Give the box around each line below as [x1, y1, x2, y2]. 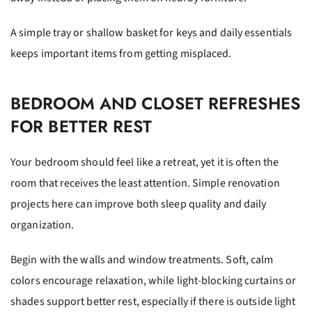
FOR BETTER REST [10, 114, 153, 139]
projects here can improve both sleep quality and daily [10, 196, 267, 212]
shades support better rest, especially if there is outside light [10, 294, 296, 309]
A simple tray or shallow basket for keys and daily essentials [10, 25, 292, 40]
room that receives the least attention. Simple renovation [10, 175, 280, 191]
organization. [10, 217, 75, 233]
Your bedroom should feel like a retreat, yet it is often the [10, 155, 279, 170]
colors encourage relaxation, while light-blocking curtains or [10, 273, 297, 288]
